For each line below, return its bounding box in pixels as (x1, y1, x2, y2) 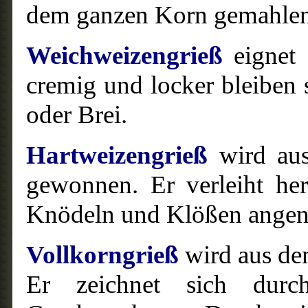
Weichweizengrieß (26, 41, 223, 69)
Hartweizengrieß (26, 141, 208, 169)
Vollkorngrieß (26, 241, 179, 269)
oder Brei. (26, 100, 133, 129)
